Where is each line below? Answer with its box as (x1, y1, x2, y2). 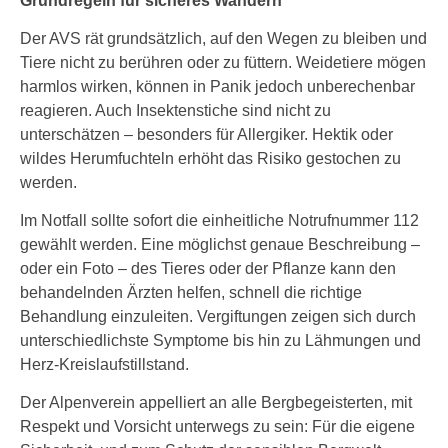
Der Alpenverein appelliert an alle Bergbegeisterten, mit (20, 393, 412, 411)
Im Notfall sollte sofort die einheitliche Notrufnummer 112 (20, 211, 419, 229)
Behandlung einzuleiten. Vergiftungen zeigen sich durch (20, 307, 416, 325)
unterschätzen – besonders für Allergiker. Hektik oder (20, 125, 393, 143)
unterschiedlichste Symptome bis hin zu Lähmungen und (20, 331, 421, 349)
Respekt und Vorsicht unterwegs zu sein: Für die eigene (20, 417, 415, 435)
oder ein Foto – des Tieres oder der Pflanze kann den (20, 259, 396, 277)
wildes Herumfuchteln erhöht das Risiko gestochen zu (20, 149, 401, 167)
